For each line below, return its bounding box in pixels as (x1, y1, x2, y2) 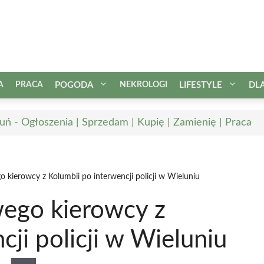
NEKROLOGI (120, 80, 167, 89)
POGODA (55, 80, 93, 90)
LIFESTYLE (179, 80, 222, 90)
